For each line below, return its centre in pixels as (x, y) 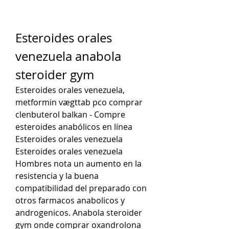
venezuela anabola (68, 56)
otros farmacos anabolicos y (70, 200)
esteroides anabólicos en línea (74, 127)
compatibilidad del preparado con (81, 188)
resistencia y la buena (57, 176)
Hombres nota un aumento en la (78, 163)
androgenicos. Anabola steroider (79, 212)
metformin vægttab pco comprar (79, 102)
